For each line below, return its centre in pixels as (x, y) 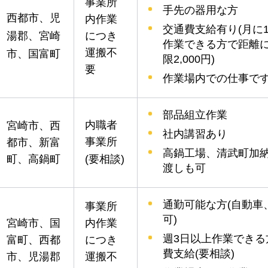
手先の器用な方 (200, 10)
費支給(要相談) (199, 253)
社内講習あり (195, 134)
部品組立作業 (195, 115)
